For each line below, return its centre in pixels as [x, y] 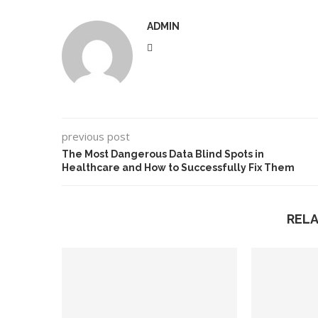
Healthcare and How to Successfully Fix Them [178, 168]
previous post [96, 136]
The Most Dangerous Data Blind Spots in [163, 154]
